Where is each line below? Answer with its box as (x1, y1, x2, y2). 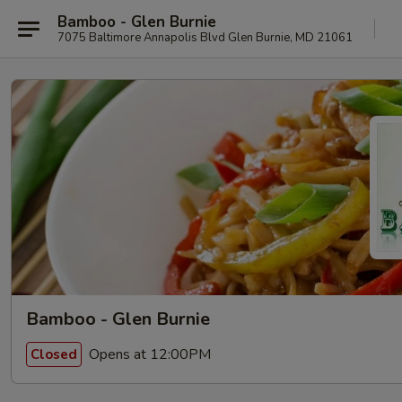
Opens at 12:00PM (85, 344, 211, 364)
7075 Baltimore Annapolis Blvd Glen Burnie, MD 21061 (57, 29, 353, 46)
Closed (31, 345, 77, 363)
